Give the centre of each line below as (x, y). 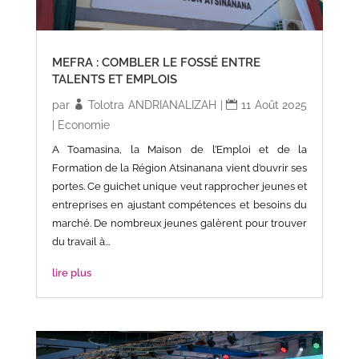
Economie (83, 125)
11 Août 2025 (274, 105)
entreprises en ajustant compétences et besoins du (179, 205)
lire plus (71, 273)
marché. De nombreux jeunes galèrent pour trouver (179, 224)
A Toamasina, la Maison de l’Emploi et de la (179, 150)
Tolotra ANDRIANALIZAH (152, 105)
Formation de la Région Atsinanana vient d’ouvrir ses (179, 168)
